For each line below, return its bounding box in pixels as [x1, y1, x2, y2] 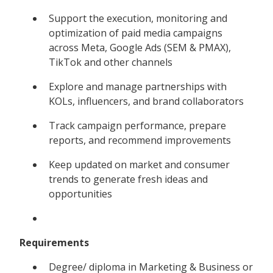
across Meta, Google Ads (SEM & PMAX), [49, 40, 231, 54]
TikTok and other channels [49, 55, 172, 69]
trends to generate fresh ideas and [49, 172, 208, 186]
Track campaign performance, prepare [49, 118, 226, 132]
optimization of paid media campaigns [49, 26, 222, 40]
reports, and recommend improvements [49, 133, 231, 147]
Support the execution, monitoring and [49, 11, 227, 25]
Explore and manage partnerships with [49, 79, 227, 93]
